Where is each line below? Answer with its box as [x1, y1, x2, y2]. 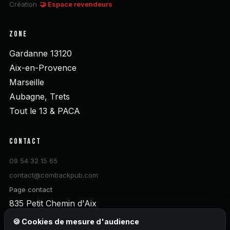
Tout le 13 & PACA [9, 105, 80, 116]
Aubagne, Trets [9, 91, 70, 102]
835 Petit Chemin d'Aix [9, 198, 97, 209]
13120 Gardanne [9, 213, 72, 223]
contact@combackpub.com [9, 171, 98, 180]
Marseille [9, 76, 44, 87]
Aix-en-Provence [9, 62, 76, 73]
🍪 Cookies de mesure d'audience [13, 217, 139, 226]
